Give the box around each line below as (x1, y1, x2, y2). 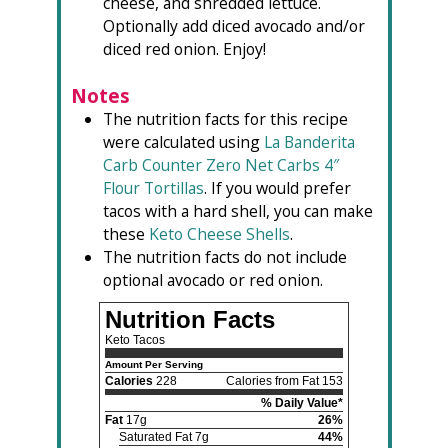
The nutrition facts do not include (102, 246, 347, 269)
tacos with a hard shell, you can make (102, 200, 373, 223)
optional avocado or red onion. (102, 269, 323, 292)
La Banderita (263, 131, 355, 154)
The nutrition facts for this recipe (102, 108, 348, 131)
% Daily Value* (261, 396, 343, 411)
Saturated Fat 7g (119, 430, 209, 445)
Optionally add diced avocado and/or (102, 15, 365, 38)
